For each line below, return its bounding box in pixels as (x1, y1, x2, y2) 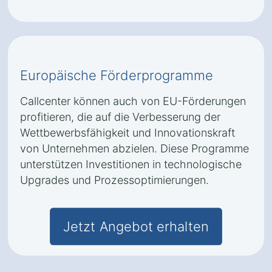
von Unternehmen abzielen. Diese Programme (20, 142, 249, 155)
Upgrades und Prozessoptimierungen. (20, 174, 209, 186)
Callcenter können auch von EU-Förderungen (20, 95, 246, 107)
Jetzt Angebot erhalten (63, 218, 209, 235)
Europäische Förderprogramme (20, 67, 213, 83)
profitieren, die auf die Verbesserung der (20, 110, 220, 123)
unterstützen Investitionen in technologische (20, 158, 242, 171)
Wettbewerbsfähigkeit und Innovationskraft (20, 126, 235, 139)
